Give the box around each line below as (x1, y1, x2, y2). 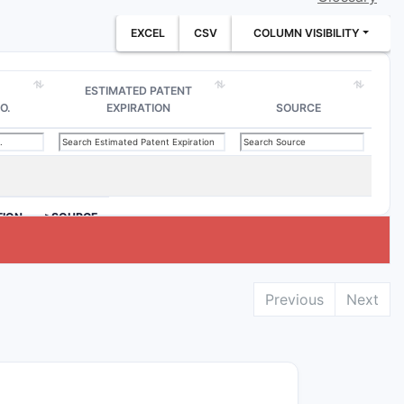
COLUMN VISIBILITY (252, 26, 360, 40)
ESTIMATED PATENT (85, 84, 192, 97)
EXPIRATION (106, 101, 170, 115)
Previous (265, 290, 324, 308)
